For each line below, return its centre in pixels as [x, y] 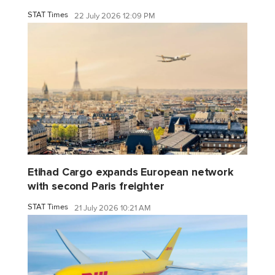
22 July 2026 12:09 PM [115, 16]
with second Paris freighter [96, 186]
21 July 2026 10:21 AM [113, 208]
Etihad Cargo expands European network [130, 172]
